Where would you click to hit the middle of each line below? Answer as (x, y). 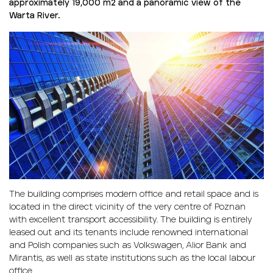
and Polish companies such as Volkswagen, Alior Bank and (128, 246)
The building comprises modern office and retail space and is (134, 195)
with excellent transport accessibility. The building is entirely (131, 220)
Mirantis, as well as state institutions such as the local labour (132, 259)
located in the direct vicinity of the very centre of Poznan (127, 207)
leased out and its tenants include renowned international (129, 233)
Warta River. (34, 16)
